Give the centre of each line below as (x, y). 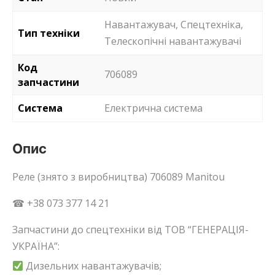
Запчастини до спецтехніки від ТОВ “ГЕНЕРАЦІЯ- (130, 229)
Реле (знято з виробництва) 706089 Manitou (118, 176)
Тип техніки (49, 33)
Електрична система (153, 108)
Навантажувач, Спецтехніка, (174, 24)
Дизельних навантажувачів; (93, 265)
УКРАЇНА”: (36, 246)
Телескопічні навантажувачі (173, 41)
